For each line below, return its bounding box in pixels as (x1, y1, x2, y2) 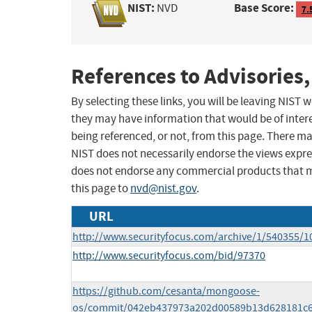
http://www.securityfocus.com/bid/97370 (72, 249, 265, 263)
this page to (71, 181, 130, 196)
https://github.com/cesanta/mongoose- (72, 284, 260, 299)
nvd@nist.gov (130, 181, 196, 196)
